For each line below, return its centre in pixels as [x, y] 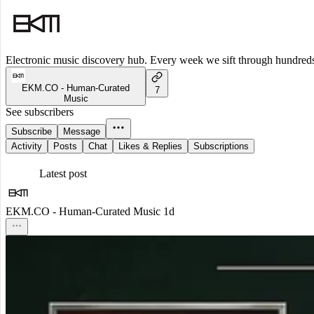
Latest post [63, 174]
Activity [27, 146]
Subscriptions [221, 146]
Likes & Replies [150, 146]
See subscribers [40, 112]
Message [82, 132]
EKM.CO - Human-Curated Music [83, 212]
